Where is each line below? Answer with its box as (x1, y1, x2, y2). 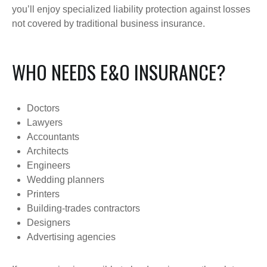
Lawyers (27, 117, 63, 128)
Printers (27, 189, 60, 199)
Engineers (27, 160, 70, 170)
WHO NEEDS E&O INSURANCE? (12, 58, 226, 86)
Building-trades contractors (27, 203, 140, 213)
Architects (27, 146, 69, 156)
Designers (27, 218, 70, 228)
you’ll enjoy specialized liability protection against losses (12, 4, 250, 14)
